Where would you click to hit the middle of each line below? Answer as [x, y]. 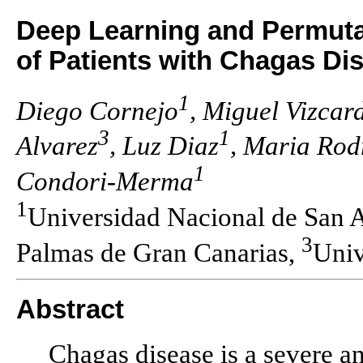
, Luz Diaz [164, 146]
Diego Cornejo [97, 111]
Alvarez [57, 146]
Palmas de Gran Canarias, [159, 252]
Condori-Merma [105, 182]
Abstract [70, 309]
